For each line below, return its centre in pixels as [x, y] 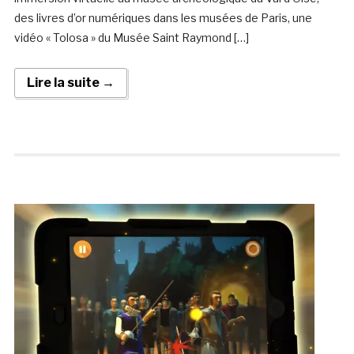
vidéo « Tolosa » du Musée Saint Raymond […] [131, 38]
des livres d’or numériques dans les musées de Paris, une [163, 18]
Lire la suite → [70, 83]
